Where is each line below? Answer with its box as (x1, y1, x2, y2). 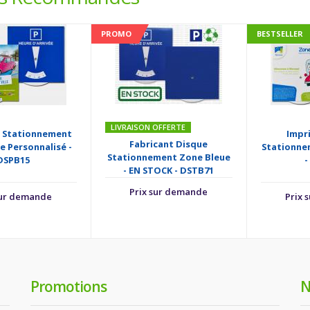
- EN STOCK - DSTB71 (123, 163, 215, 176)
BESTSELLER (256, 28, 303, 39)
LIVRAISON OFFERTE (110, 121, 185, 132)
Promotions (30, 276, 107, 296)
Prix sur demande (129, 185, 208, 198)
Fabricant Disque (129, 137, 208, 150)
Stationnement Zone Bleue (107, 150, 230, 163)
